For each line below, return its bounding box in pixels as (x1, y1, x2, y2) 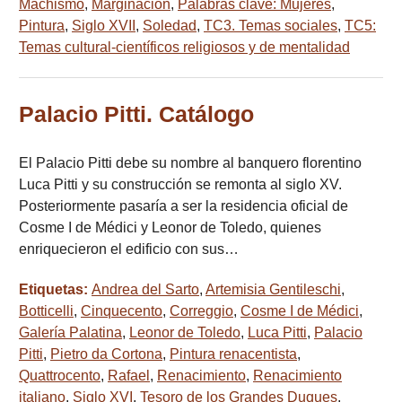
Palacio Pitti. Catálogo (19, 102, 254, 127)
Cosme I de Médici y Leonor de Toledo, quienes (19, 220, 321, 236)
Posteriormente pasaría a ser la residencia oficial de (19, 198, 348, 214)
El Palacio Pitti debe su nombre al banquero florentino (19, 155, 362, 171)
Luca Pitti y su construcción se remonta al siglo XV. (19, 177, 342, 193)
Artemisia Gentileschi (205, 282, 341, 298)
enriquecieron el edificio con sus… (19, 241, 239, 258)
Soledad (143, 18, 197, 34)
